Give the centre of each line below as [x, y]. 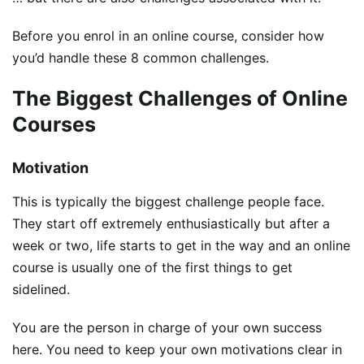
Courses [54, 124]
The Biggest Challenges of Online [180, 98]
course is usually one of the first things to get [152, 268]
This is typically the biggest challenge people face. [168, 202]
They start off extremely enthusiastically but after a [171, 224]
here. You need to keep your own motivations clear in [177, 350]
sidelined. [41, 290]
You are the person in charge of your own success [167, 328]
